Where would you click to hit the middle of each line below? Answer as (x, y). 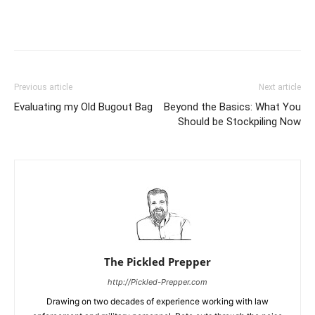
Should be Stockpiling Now (239, 122)
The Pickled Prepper (157, 262)
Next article (280, 88)
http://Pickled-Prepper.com (157, 282)
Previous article (43, 88)
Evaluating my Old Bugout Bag (83, 107)
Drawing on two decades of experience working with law (157, 302)
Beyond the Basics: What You (232, 107)
